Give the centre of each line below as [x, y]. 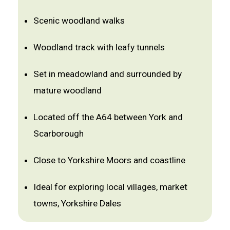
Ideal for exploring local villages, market [110, 187]
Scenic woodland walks [79, 21]
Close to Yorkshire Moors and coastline [109, 160]
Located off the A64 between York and [108, 117]
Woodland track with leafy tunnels [99, 47]
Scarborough [59, 133]
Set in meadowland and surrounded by [108, 74]
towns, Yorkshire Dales [77, 203]
